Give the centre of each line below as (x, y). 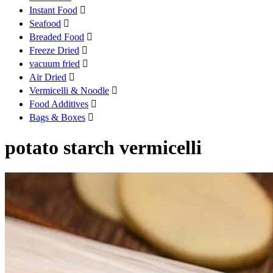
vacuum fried (55, 63)
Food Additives (59, 104)
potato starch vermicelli (103, 148)
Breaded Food (57, 37)
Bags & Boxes (57, 117)
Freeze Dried (54, 50)
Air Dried (48, 77)
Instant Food (53, 10)
